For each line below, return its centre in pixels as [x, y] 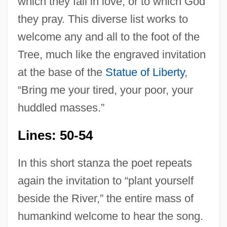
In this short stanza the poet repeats [105, 163]
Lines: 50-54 [55, 136]
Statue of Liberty [145, 72]
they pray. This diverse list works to [103, 19]
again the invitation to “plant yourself [105, 181]
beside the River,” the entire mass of [105, 199]
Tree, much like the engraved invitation [111, 55]
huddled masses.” [61, 108]
